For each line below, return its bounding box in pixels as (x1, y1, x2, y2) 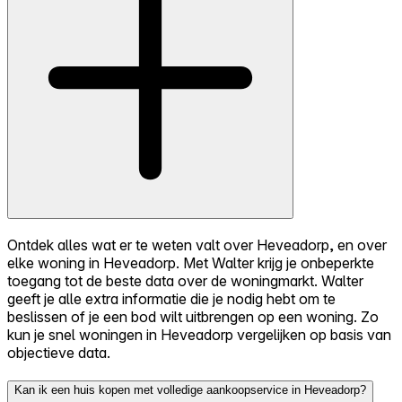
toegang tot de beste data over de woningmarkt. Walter (7, 271, 363, 290)
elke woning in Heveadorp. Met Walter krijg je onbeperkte (7, 253, 374, 272)
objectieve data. (7, 343, 110, 362)
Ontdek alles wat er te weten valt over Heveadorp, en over (7, 235, 387, 254)
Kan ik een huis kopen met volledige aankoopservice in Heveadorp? (14, 383, 366, 398)
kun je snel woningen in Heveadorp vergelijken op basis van (7, 325, 391, 344)
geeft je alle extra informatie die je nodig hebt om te (7, 289, 336, 308)
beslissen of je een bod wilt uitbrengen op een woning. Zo (7, 307, 379, 326)
